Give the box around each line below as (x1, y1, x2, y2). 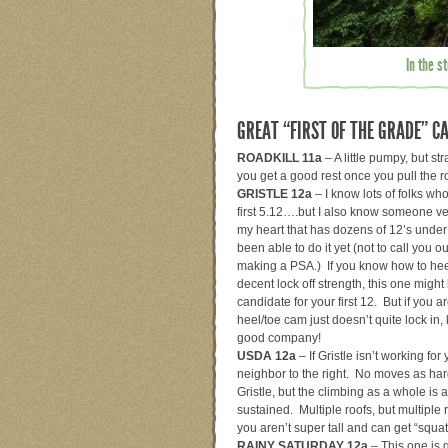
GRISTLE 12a (237, 186, 312, 201)
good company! (237, 330, 321, 345)
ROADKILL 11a (237, 150, 322, 165)
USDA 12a (237, 348, 296, 363)
